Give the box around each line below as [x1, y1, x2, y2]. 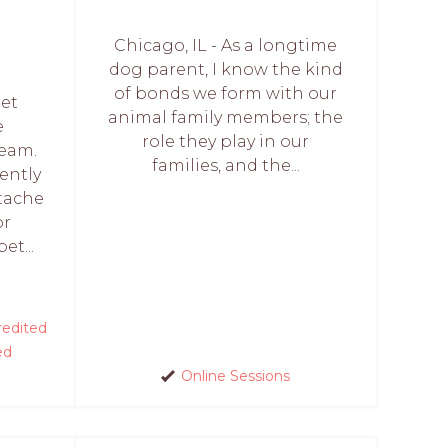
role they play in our [142, 132, 310, 151]
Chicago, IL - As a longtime [114, 36, 338, 55]
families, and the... [151, 156, 300, 175]
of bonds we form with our [114, 84, 338, 103]
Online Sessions [181, 367, 290, 385]
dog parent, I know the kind [108, 60, 343, 79]
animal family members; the [108, 108, 344, 127]
